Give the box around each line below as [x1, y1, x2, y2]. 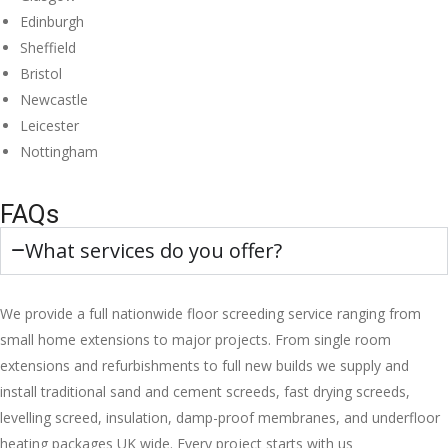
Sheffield [20, 37, 76, 57]
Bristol [20, 63, 62, 83]
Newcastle [20, 89, 88, 109]
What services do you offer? [25, 236, 282, 264]
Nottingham [20, 141, 98, 161]
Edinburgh [20, 11, 84, 31]
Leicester [20, 115, 79, 135]
